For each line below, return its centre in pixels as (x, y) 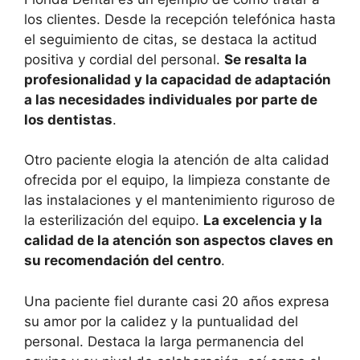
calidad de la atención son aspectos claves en (179, 241)
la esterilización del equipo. (114, 221)
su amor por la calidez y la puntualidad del (161, 321)
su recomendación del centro (123, 261)
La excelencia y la (263, 221)
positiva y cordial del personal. (124, 59)
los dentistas (68, 119)
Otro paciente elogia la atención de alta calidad (177, 160)
